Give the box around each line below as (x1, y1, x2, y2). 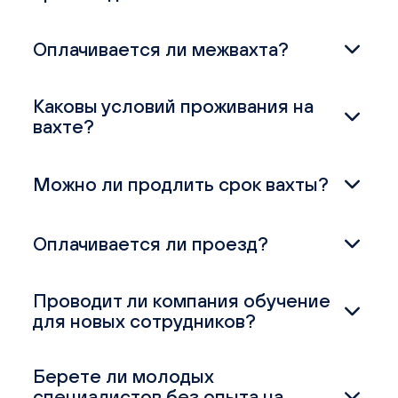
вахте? (33, 115, 95, 139)
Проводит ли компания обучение (33, 290, 331, 313)
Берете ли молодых (33, 364, 215, 387)
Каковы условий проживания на (33, 95, 314, 118)
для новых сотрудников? (33, 310, 257, 333)
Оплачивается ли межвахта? (33, 37, 290, 60)
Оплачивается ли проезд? (33, 232, 269, 255)
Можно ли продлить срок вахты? (33, 172, 330, 195)
